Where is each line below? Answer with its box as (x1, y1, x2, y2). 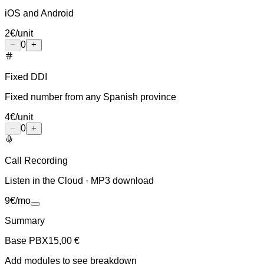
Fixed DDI (5, 71, 47, 82)
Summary (5, 215, 45, 226)
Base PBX (5, 235, 48, 246)
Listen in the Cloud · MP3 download (5, 175, 154, 186)
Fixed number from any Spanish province (5, 91, 176, 102)
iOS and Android (5, 8, 74, 18)
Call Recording (5, 155, 68, 166)
